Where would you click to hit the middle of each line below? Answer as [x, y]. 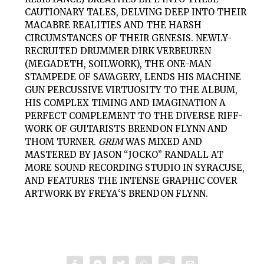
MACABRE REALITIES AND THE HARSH [113, 25]
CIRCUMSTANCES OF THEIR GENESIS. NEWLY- [128, 38]
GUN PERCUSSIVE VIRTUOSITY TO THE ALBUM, [131, 90]
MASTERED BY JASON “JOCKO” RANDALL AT [124, 155]
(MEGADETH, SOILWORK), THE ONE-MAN [118, 64]
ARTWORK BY [57, 194]
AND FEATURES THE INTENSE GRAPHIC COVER [131, 181]
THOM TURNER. [62, 142]
